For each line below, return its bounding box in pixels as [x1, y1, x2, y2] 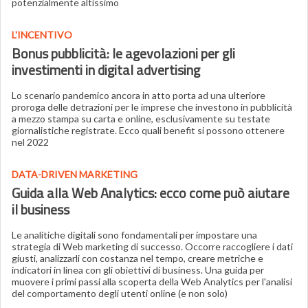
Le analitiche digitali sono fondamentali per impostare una [12, 229, 257, 241]
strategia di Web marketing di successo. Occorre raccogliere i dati [12, 241, 293, 252]
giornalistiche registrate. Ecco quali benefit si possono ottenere [12, 124, 285, 136]
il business [12, 199, 69, 220]
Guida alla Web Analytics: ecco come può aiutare [12, 182, 289, 203]
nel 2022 [12, 136, 49, 148]
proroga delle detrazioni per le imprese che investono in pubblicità [12, 101, 292, 113]
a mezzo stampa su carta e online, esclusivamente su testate [12, 113, 270, 124]
